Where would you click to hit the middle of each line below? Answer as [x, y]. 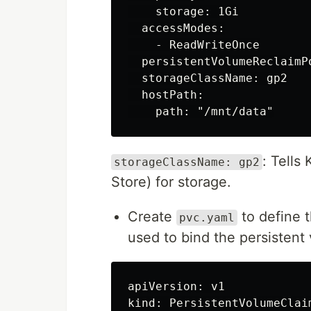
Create [152, 217]
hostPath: [166, 95]
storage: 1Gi [183, 11]
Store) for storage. [171, 182]
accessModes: [176, 28]
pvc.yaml [207, 218]
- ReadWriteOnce [194, 45]
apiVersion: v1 [176, 286]
